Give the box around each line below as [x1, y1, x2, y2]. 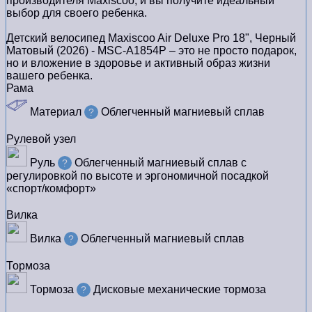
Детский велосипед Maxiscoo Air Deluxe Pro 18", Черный [6, 31, 296, 44]
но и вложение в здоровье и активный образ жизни [6, 56, 270, 69]
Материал [27, 105, 81, 118]
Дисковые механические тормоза [93, 283, 266, 295]
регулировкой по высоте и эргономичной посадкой [6, 169, 269, 182]
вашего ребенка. [6, 69, 93, 81]
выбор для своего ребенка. [6, 6, 147, 19]
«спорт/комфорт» [6, 182, 96, 194]
